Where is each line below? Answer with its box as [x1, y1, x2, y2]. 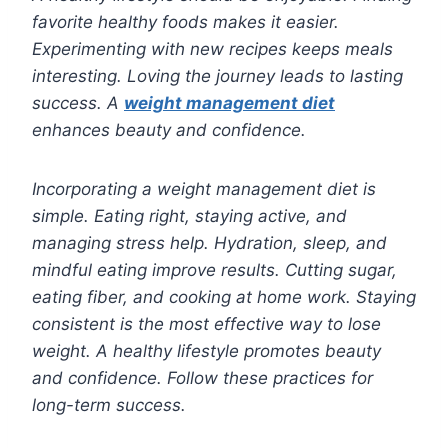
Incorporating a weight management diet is [32, 179, 376, 200]
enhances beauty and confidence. [32, 120, 306, 141]
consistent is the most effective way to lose [32, 314, 381, 335]
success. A [32, 93, 124, 114]
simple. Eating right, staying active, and [32, 206, 347, 227]
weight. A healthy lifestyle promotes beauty [32, 341, 381, 362]
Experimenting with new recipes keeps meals [32, 39, 393, 60]
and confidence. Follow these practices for [32, 368, 373, 389]
